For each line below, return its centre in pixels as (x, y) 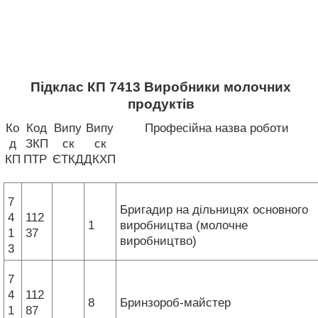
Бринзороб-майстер (177, 302)
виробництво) (160, 241)
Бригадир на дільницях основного (214, 209)
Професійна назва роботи (217, 128)
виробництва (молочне (184, 225)
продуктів (161, 104)
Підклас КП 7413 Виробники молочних (161, 87)
